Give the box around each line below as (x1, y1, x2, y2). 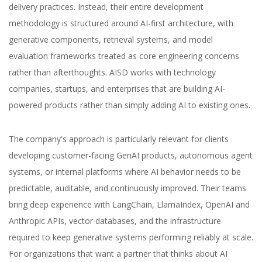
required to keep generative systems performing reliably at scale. (9, 232, 253, 243)
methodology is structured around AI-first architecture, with (9, 18, 233, 29)
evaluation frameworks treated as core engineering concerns (9, 50, 239, 62)
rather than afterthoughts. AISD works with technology (9, 67, 216, 78)
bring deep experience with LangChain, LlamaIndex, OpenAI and (9, 199, 250, 211)
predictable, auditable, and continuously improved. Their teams (9, 182, 246, 194)
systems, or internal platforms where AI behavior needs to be (9, 166, 241, 178)
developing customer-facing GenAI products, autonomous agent (9, 150, 253, 161)
